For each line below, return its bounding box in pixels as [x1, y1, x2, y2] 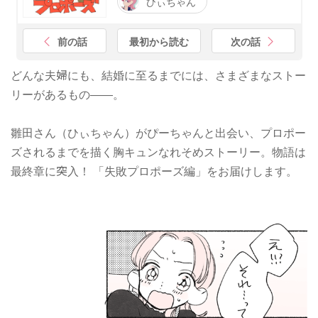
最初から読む [129, 33, 189, 48]
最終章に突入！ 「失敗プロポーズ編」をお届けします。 [11, 162, 297, 180]
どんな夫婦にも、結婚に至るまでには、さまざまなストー [11, 66, 306, 84]
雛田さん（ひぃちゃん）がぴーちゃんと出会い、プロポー [11, 124, 306, 141]
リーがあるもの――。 [11, 85, 124, 103]
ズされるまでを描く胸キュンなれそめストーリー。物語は [11, 143, 306, 160]
